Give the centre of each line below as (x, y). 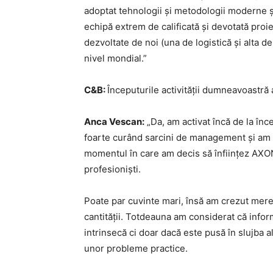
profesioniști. (112, 169)
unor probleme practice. (136, 249)
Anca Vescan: (114, 122)
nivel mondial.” (115, 58)
